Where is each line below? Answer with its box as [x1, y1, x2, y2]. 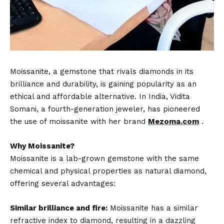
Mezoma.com [148, 117, 199, 126]
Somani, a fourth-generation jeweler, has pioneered [10, 104, 200, 113]
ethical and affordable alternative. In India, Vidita [10, 92, 190, 101]
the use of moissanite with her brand [10, 117, 148, 126]
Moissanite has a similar [107, 203, 198, 212]
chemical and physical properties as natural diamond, [10, 166, 206, 175]
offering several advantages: [10, 179, 115, 188]
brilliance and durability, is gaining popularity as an [10, 79, 196, 88]
